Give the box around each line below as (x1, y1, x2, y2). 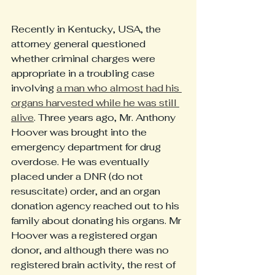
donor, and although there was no (11, 244, 171, 257)
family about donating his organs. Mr (11, 214, 184, 228)
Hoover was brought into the (11, 126, 149, 139)
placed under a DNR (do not (11, 170, 145, 184)
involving (11, 82, 56, 95)
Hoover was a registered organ (11, 229, 160, 242)
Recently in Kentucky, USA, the (11, 23, 163, 36)
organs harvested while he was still (11, 96, 179, 110)
